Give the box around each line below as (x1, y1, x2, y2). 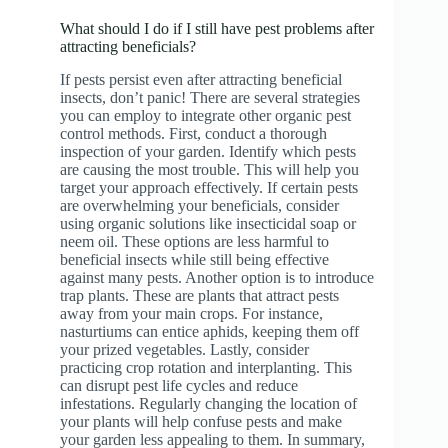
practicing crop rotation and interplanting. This (60, 359, 352, 377)
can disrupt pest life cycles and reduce (60, 377, 298, 395)
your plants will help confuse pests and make (60, 413, 342, 431)
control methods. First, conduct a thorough (60, 125, 327, 143)
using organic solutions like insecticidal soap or (60, 215, 356, 233)
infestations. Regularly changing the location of (60, 395, 357, 413)
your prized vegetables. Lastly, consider (60, 341, 309, 359)
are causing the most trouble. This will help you (60, 161, 359, 179)
